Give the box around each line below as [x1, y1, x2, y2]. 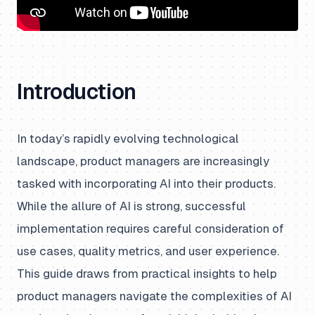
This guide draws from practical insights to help [17, 266, 277, 281]
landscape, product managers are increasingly [17, 154, 269, 168]
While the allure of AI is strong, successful [17, 199, 246, 213]
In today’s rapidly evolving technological [17, 131, 239, 146]
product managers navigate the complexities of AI [17, 289, 292, 303]
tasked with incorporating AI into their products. [17, 176, 276, 191]
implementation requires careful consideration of [17, 221, 284, 236]
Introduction [17, 79, 136, 104]
